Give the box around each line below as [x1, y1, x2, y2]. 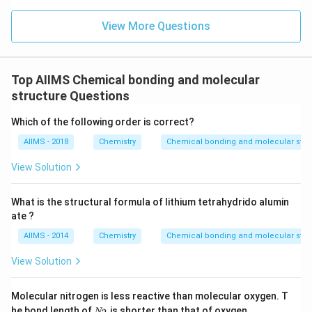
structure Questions [11, 88, 130, 103]
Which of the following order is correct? [11, 116, 194, 127]
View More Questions [102, 19, 210, 33]
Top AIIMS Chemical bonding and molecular [11, 72, 260, 87]
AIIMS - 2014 [24, 231, 68, 240]
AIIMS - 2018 [24, 137, 68, 146]
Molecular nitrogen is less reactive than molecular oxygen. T [11, 290, 288, 302]
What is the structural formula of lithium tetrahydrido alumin [11, 196, 289, 208]
